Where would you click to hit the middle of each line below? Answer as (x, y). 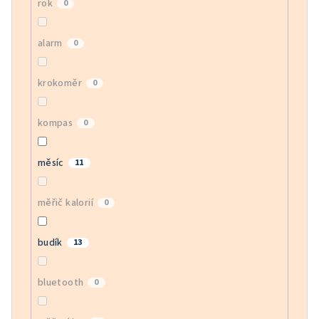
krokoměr (59, 83)
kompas (55, 123)
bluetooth (61, 282)
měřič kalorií (65, 203)
